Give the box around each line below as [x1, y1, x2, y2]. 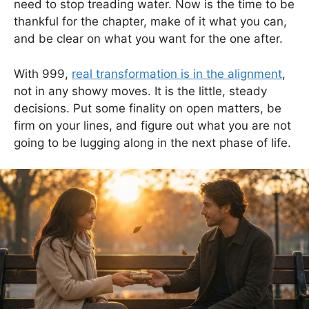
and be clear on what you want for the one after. [14, 32, 283, 46]
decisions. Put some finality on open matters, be [14, 101, 281, 115]
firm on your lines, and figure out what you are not [14, 118, 291, 132]
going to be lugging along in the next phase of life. [14, 135, 291, 150]
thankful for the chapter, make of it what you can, [14, 14, 287, 29]
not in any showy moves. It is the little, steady [14, 83, 267, 98]
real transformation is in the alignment [72, 66, 282, 81]
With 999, [14, 66, 72, 81]
